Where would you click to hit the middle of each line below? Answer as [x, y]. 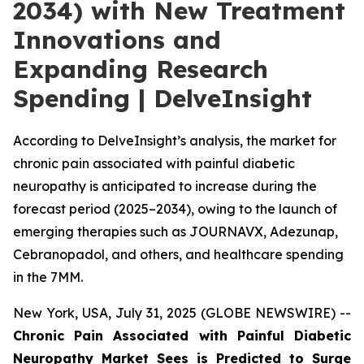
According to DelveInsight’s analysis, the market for [175, 141]
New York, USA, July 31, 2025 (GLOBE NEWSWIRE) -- [182, 313]
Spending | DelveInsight [162, 98]
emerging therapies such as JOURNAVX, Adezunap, [175, 232]
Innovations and [117, 40]
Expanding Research [141, 69]
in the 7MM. [48, 277]
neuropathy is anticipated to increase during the [165, 186]
